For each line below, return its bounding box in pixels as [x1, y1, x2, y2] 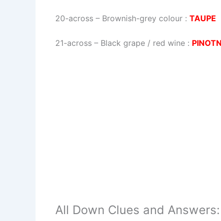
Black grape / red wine [101, 37, 185, 48]
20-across [55, 13, 93, 23]
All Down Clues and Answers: [55, 203, 220, 218]
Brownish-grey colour [102, 13, 183, 23]
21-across [55, 37, 92, 48]
